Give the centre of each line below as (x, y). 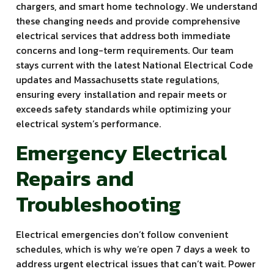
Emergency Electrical (121, 152)
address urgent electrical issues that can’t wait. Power (136, 263)
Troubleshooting (98, 204)
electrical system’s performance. (88, 124)
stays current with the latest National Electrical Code (135, 65)
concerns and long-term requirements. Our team (125, 50)
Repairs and (75, 178)
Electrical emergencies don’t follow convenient (122, 234)
